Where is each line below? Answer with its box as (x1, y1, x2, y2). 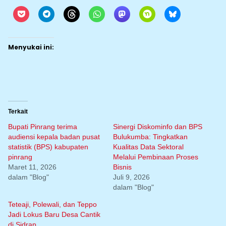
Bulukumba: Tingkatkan (113, 133, 188, 141)
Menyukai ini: (8, 43, 54, 51)
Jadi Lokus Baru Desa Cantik (8, 210, 100, 218)
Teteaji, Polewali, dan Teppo (8, 200, 97, 208)
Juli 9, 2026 (113, 173, 150, 181)
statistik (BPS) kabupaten (8, 143, 88, 151)
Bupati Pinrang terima (8, 123, 77, 131)
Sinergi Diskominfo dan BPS (113, 123, 202, 131)
